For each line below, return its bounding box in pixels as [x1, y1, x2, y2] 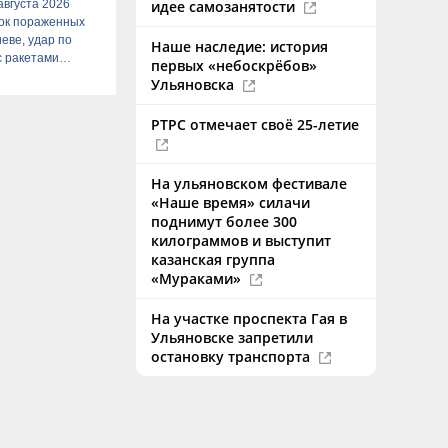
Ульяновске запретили [151, 328, 313, 347]
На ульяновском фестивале [151, 174, 347, 193]
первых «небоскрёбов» [151, 56, 317, 75]
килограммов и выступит [151, 231, 331, 250]
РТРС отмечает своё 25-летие [151, 115, 359, 134]
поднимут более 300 [151, 212, 297, 231]
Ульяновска [151, 75, 238, 94]
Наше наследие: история [151, 37, 328, 56]
